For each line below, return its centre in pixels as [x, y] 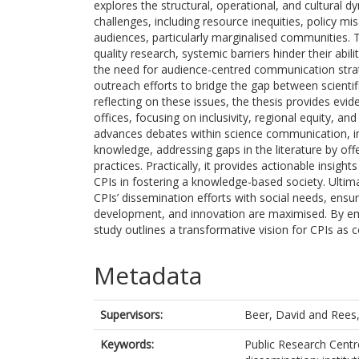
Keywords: [127, 344]
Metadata [148, 275]
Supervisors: [131, 315]
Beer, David [275, 315]
